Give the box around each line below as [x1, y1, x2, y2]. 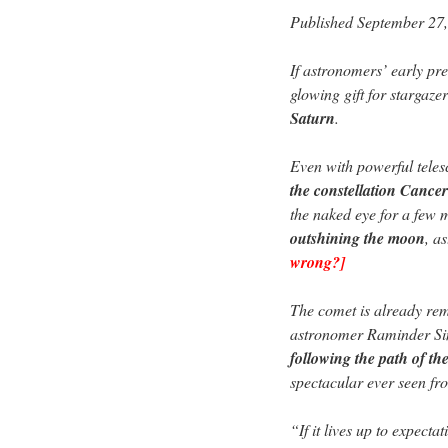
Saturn [290, 107, 335, 130]
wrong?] [290, 251, 345, 274]
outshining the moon [290, 227, 425, 250]
